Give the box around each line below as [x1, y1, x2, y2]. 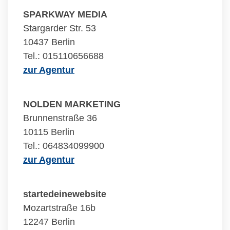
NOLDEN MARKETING [23, 99, 121, 109]
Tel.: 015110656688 [23, 51, 104, 61]
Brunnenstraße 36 [23, 113, 97, 123]
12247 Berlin [23, 217, 75, 227]
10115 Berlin [23, 127, 74, 137]
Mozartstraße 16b [23, 203, 95, 213]
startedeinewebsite [23, 189, 106, 199]
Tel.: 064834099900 [23, 141, 104, 151]
